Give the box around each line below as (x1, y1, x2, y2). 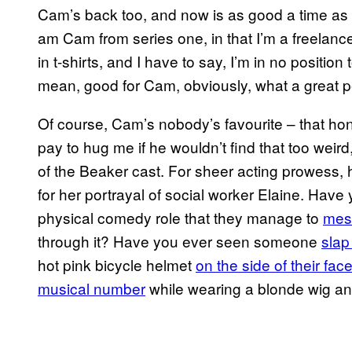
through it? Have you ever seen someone (38, 230, 321, 252)
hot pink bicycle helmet (38, 254, 196, 276)
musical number (38, 277, 145, 299)
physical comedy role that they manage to (38, 207, 323, 229)
